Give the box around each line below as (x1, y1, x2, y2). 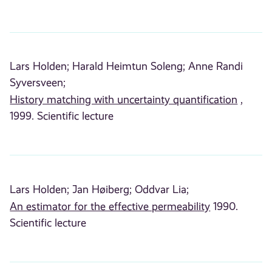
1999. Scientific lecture (10, 110, 114, 122)
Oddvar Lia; (135, 183, 189, 195)
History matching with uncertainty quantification (10, 93, 238, 106)
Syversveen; (10, 76, 66, 89)
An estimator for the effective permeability (10, 200, 211, 212)
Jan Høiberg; (72, 183, 132, 195)
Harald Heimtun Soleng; (72, 60, 186, 72)
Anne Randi (188, 60, 243, 72)
